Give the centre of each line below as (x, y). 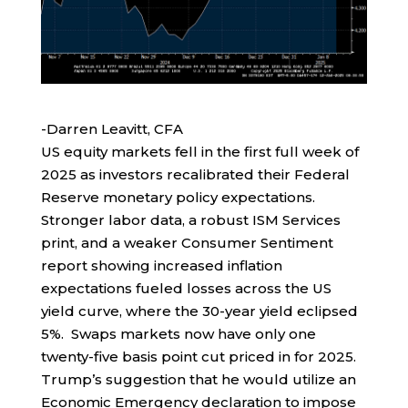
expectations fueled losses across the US (186, 288)
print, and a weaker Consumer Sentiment (187, 242)
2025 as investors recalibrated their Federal (195, 174)
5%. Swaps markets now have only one (178, 333)
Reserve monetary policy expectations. (178, 197)
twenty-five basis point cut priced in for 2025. (200, 356)
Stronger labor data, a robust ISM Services (190, 219)
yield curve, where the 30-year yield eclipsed (199, 311)
